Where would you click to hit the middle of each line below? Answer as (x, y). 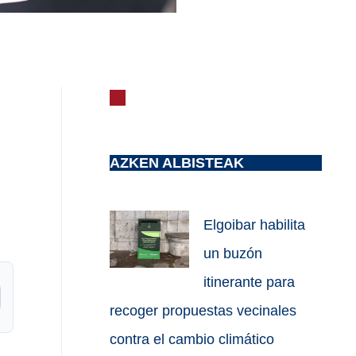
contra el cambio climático (192, 340)
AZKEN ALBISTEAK (177, 163)
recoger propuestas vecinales (203, 311)
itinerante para (250, 282)
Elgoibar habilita (255, 225)
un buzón (233, 254)
